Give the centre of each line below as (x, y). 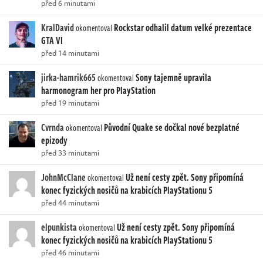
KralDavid (58, 28)
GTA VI (52, 41)
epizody (54, 141)
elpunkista (59, 227)
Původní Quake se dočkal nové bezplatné (172, 128)
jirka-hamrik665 (68, 78)
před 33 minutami (70, 153)
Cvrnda (53, 128)
